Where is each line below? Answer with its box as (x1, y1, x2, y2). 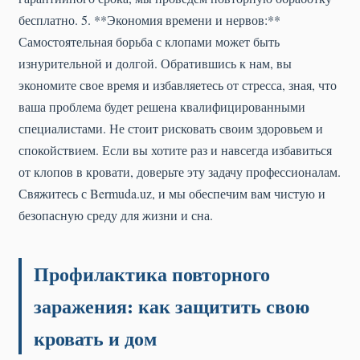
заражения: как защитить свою (34, 292, 309, 321)
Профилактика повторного (34, 260, 270, 288)
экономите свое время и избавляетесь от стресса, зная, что (18, 76, 337, 94)
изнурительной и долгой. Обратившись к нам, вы (18, 55, 292, 72)
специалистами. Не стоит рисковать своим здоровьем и (18, 120, 323, 137)
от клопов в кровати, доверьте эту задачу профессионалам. (18, 163, 341, 181)
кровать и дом (34, 324, 157, 353)
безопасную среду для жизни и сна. (18, 207, 213, 224)
